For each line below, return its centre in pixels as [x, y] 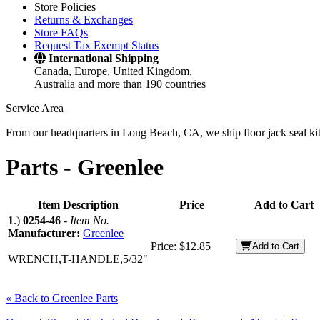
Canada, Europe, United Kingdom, [113, 71]
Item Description [78, 204]
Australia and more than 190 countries [120, 84]
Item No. [90, 220]
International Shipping [104, 58]
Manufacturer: [45, 233]
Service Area [35, 108]
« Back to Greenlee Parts [62, 298]
